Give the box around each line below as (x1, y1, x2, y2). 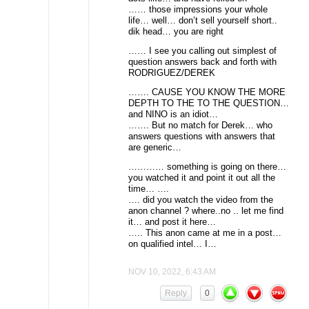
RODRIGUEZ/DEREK (128, 68, 215, 79)
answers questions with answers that (128, 131, 275, 142)
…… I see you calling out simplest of (128, 46, 277, 57)
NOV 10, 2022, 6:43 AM (128, 267, 216, 277)
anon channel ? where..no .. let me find (128, 206, 283, 217)
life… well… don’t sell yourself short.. (128, 15, 277, 26)
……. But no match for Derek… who (128, 120, 272, 131)
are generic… (128, 142, 181, 153)
